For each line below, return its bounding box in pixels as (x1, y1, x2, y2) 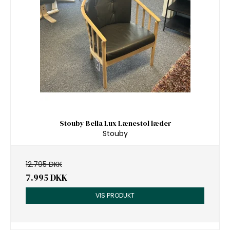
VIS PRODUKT (95, 191, 135, 200)
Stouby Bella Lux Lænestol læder (59, 118, 171, 128)
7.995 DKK (26, 171, 67, 184)
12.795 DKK (26, 159, 62, 170)
